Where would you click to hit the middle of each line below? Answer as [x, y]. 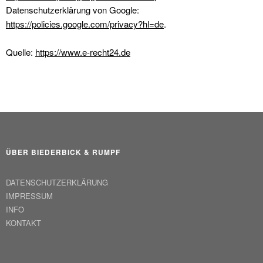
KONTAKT [23, 223]
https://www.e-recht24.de [83, 52]
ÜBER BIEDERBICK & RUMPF [63, 152]
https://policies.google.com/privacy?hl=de [85, 24]
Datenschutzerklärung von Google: [73, 10]
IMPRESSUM [29, 196]
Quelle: [21, 52]
